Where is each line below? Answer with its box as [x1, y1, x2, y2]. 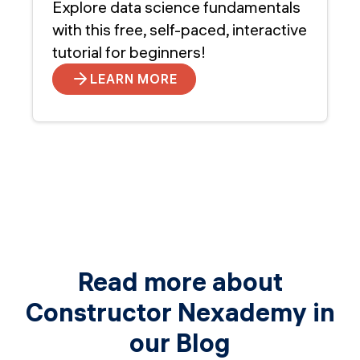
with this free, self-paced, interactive [52, 18, 307, 39]
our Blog [129, 326, 231, 358]
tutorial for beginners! [52, 41, 206, 62]
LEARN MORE [90, 71, 178, 88]
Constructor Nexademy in [25, 296, 335, 328]
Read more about [77, 265, 283, 297]
